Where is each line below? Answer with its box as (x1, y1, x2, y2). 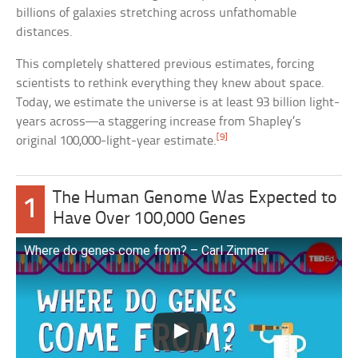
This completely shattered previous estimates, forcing (16, 57, 315, 71)
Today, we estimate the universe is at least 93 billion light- (16, 95, 340, 109)
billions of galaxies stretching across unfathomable (16, 6, 297, 20)
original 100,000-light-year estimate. (16, 133, 217, 148)
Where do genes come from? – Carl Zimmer (24, 242, 269, 258)
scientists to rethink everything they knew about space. (16, 76, 325, 90)
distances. (16, 25, 74, 39)
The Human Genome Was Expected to (53, 189, 338, 208)
